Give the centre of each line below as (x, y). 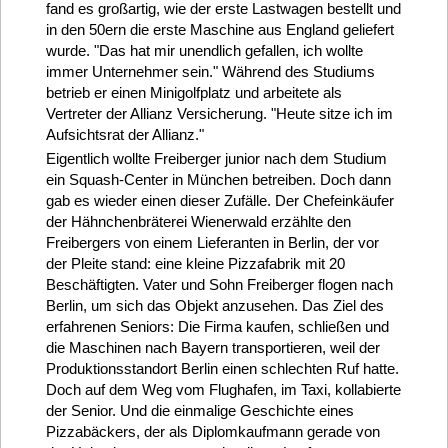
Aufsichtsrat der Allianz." (124, 134)
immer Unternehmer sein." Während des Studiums (210, 71)
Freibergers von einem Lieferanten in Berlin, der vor (212, 242)
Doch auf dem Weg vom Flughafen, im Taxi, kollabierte (223, 389)
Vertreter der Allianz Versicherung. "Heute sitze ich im (219, 113)
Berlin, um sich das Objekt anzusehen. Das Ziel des (214, 305)
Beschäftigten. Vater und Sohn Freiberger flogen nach (219, 284)
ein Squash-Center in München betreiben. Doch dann (218, 179)
